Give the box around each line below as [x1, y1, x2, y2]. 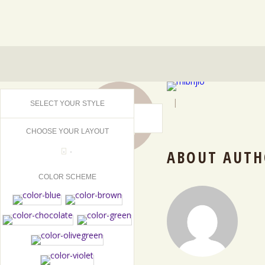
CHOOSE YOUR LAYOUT [25, 127, 109, 135]
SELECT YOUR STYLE [30, 99, 105, 108]
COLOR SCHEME [38, 173, 96, 181]
